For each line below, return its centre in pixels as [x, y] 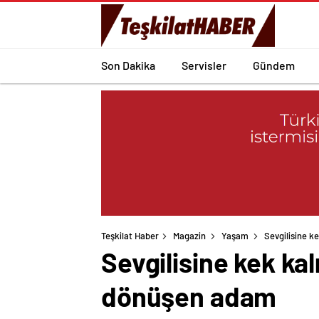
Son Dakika [128, 65]
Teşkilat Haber [130, 236]
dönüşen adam [189, 297]
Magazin [189, 236]
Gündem [274, 65]
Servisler [204, 65]
